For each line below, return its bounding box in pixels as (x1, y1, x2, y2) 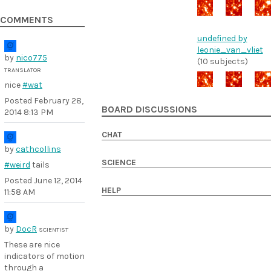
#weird (4, 160, 30, 170)
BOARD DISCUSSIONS (102, 104, 197, 116)
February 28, (34, 96, 83, 106)
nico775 (16, 53, 47, 63)
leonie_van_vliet (197, 44, 263, 55)
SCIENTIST (39, 226, 68, 233)
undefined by (197, 33, 247, 44)
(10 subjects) (197, 56, 248, 67)
